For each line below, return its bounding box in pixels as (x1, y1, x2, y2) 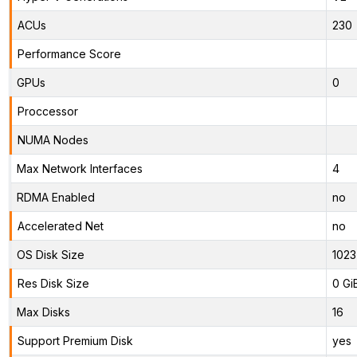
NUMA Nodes (17, 132, 88, 147)
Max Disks (16, 304, 70, 319)
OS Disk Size (16, 247, 84, 261)
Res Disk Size (17, 276, 89, 290)
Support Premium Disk (17, 333, 133, 347)
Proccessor (17, 104, 78, 118)
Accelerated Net (17, 218, 104, 233)
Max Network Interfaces (16, 161, 143, 175)
